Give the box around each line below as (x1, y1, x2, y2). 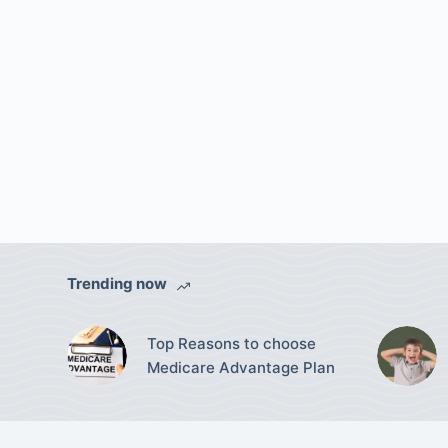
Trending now (67, 274, 168, 293)
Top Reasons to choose (147, 333, 317, 353)
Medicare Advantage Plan (147, 357, 336, 377)
